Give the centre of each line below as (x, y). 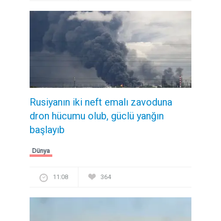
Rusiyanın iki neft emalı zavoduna (101, 102)
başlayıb (47, 130)
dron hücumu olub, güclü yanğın (97, 116)
